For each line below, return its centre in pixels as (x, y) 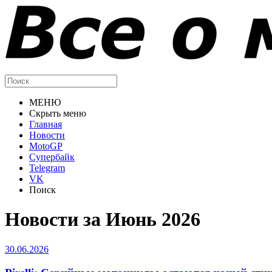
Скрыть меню (58, 113)
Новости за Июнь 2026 (103, 219)
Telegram (47, 168)
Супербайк (52, 157)
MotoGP (46, 146)
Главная (46, 124)
